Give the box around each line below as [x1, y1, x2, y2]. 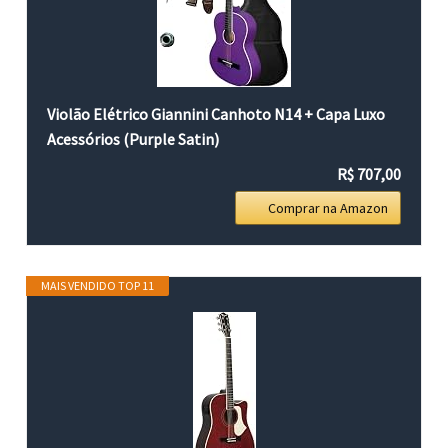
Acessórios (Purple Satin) [47, 128, 220, 149]
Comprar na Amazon [267, 198, 388, 217]
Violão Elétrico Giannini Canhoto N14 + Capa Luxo [47, 103, 386, 124]
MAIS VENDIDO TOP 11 [41, 277, 155, 293]
